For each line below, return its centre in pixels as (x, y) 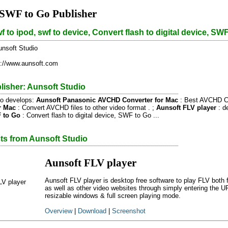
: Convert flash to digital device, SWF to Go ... (90, 115)
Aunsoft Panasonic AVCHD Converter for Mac (107, 100)
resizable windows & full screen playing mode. (113, 196)
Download (92, 211)
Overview (59, 211)
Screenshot (129, 211)
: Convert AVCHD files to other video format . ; (86, 107)
